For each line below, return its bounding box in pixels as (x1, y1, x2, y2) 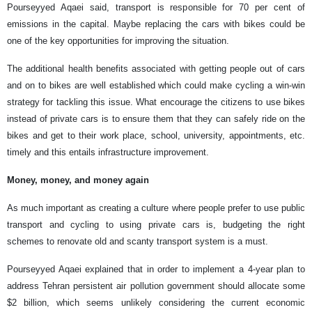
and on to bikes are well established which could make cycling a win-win (7, 79, 305, 91)
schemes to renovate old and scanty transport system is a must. (7, 235, 271, 247)
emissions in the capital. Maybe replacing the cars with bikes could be (7, 18, 305, 29)
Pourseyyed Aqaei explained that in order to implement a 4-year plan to (7, 263, 305, 274)
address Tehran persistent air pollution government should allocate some (7, 280, 305, 291)
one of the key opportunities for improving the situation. (7, 35, 229, 46)
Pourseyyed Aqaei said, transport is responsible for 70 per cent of (7, 1, 305, 13)
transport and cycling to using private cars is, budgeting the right (7, 219, 305, 230)
